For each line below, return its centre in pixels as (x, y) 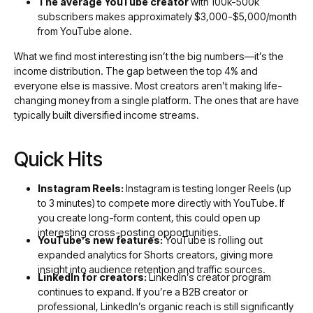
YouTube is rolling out (212, 240)
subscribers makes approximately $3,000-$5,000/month (167, 16)
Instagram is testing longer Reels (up (207, 189)
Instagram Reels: (80, 189)
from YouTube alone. (85, 31)
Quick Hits (58, 159)
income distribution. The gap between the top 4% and (136, 71)
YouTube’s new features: (100, 240)
